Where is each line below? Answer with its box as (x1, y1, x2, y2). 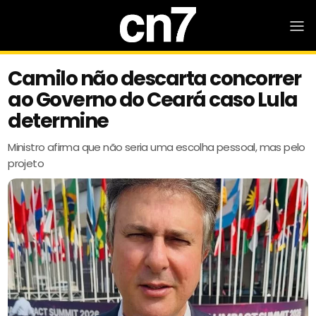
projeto (8, 156, 44, 171)
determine (8, 107, 109, 135)
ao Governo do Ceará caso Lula (8, 86, 298, 114)
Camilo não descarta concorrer (8, 65, 301, 92)
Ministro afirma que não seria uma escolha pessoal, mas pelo (8, 140, 305, 154)
